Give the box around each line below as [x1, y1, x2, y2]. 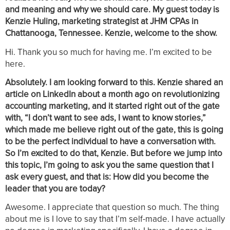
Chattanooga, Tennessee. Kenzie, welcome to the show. [5, 27, 217, 40]
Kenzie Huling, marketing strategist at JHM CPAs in [5, 15, 198, 28]
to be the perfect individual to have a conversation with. [5, 135, 216, 148]
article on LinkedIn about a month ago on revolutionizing [5, 88, 220, 101]
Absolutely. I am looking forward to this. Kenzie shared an [5, 76, 223, 89]
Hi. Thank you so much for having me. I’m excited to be [5, 45, 212, 58]
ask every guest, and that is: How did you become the [5, 170, 209, 183]
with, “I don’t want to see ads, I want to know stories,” [5, 111, 206, 124]
